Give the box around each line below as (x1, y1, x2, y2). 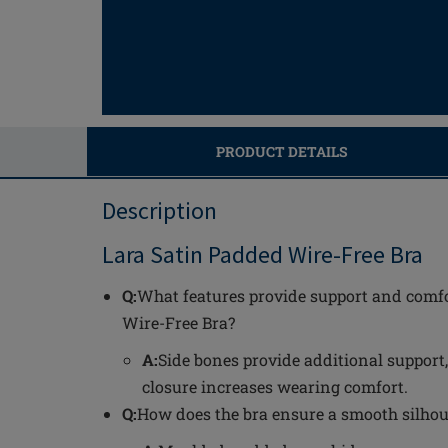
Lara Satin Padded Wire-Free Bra (102, 239, 423, 270)
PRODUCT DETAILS (215, 142, 348, 161)
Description (102, 195, 217, 226)
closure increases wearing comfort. (142, 376, 408, 397)
